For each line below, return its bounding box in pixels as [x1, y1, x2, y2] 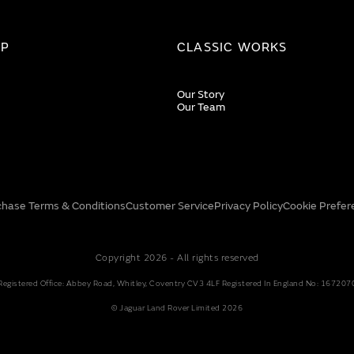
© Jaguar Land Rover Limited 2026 [111, 303, 243, 313]
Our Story [177, 88, 224, 101]
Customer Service [125, 199, 214, 213]
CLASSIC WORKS [177, 40, 288, 55]
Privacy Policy [213, 199, 283, 213]
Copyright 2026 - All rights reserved [95, 252, 259, 264]
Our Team [177, 100, 225, 114]
